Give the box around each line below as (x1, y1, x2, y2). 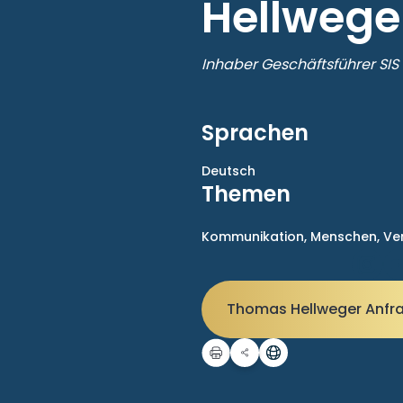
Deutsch (201, 162, 255, 180)
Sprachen (201, 118, 309, 148)
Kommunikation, (201, 228, 310, 246)
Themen (201, 179, 291, 209)
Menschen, (310, 228, 383, 246)
